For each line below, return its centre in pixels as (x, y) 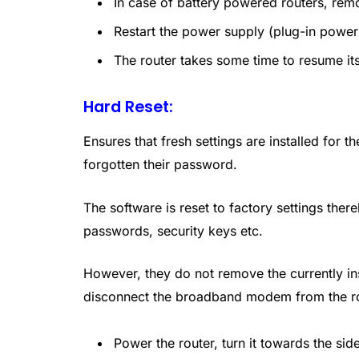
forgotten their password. (161, 165)
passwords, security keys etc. (173, 230)
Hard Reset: (129, 107)
